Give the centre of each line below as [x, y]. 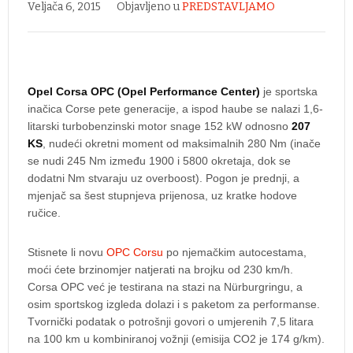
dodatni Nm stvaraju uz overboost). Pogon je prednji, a [163, 178]
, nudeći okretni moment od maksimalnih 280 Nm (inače [182, 143]
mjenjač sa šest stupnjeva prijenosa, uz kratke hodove [162, 195]
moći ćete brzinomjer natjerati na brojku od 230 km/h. [160, 269]
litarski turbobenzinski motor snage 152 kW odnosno [160, 126]
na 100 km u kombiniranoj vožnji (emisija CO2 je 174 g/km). [176, 339]
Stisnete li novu [67, 252]
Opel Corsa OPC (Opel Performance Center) [144, 91]
